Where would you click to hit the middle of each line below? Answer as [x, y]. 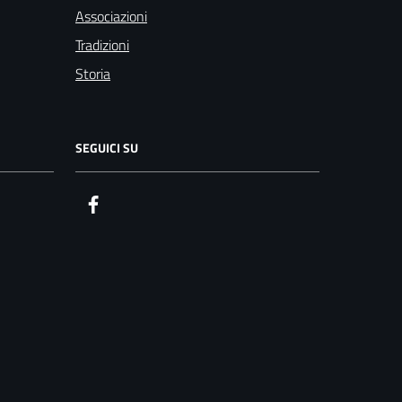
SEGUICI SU [107, 147]
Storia [93, 73]
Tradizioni [102, 44]
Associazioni [111, 16]
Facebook [131, 203]
